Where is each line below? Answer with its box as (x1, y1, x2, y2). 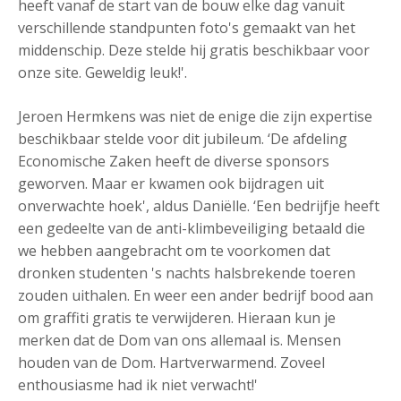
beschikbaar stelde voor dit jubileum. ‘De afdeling (18, 129, 347, 149)
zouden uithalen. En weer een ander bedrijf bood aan (18, 286, 373, 305)
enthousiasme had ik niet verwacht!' (18, 375, 258, 395)
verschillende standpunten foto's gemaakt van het (18, 18, 355, 38)
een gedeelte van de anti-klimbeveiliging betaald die (18, 218, 365, 238)
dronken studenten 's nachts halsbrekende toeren (18, 263, 355, 283)
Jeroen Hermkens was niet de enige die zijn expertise (18, 107, 372, 126)
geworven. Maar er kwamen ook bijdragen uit (18, 174, 324, 193)
